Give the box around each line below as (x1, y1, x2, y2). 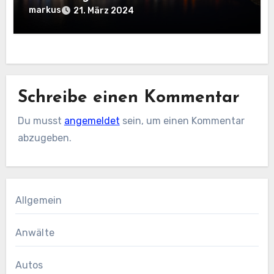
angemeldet (64, 115, 120, 127)
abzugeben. (17, 132, 72, 144)
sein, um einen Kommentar (119, 115, 245, 127)
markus (29, 5, 62, 15)
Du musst (17, 115, 64, 127)
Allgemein (15, 194, 62, 207)
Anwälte (15, 227, 54, 239)
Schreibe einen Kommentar (17, 89, 240, 107)
